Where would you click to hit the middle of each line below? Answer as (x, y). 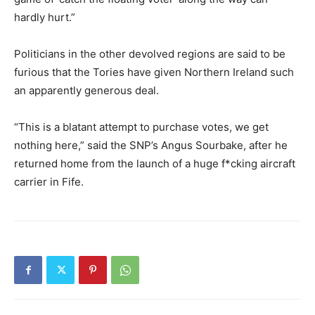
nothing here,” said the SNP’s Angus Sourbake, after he (151, 146)
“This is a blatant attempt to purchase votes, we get (141, 127)
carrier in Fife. (49, 182)
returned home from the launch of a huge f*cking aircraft (155, 164)
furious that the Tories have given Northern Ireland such (154, 72)
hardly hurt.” (45, 18)
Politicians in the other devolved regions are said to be (150, 54)
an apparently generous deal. (86, 91)
